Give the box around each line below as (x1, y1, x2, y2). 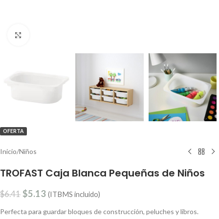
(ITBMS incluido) (48, 190, 100, 198)
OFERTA (3, 128, 24, 134)
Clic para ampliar (29, 31, 79, 39)
